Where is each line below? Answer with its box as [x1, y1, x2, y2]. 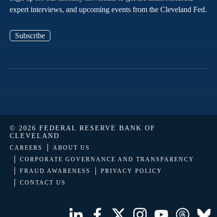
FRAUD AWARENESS [20, 168, 91, 175]
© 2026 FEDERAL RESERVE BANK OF [10, 124, 155, 132]
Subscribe [15, 31, 45, 40]
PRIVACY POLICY [101, 168, 162, 175]
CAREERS [10, 144, 43, 152]
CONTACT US [20, 179, 66, 186]
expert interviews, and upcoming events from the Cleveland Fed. [10, 5, 207, 14]
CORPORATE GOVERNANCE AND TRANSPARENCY [20, 156, 194, 163]
